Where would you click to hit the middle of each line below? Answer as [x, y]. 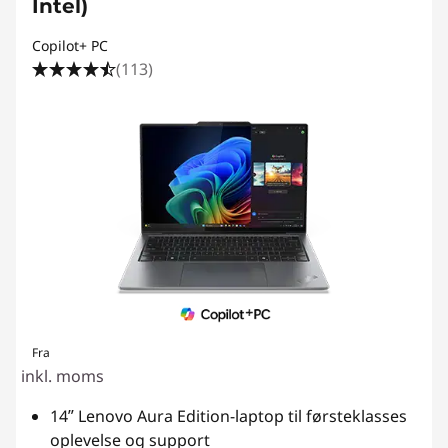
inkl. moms [62, 376]
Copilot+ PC [70, 45]
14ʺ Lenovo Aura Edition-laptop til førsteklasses [228, 416]
